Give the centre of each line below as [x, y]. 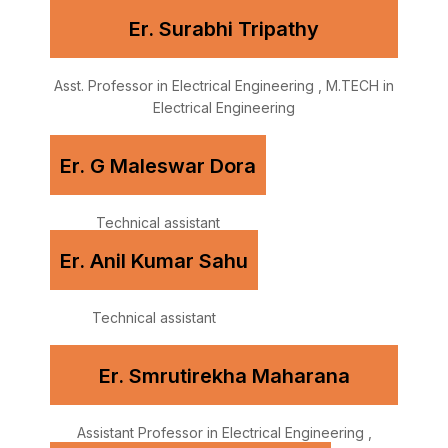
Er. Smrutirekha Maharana [224, 376]
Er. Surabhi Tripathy [224, 29]
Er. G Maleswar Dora [158, 166]
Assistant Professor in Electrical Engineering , [224, 433]
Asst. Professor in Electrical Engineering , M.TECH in [224, 86]
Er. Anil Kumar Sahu [154, 261]
